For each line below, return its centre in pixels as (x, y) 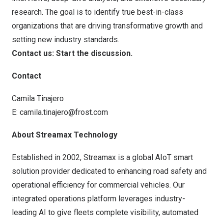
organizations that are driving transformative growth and (107, 26)
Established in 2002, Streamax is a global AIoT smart (102, 157)
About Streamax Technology (65, 135)
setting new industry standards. (66, 40)
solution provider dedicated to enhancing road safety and (109, 171)
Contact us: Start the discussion (71, 53)
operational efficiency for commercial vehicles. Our (98, 185)
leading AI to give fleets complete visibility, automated (105, 212)
